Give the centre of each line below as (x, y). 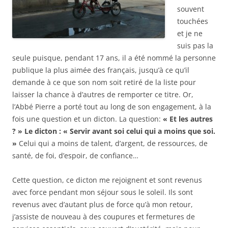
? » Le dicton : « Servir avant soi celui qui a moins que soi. (114, 131)
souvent (191, 9)
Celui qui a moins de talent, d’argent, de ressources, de (113, 144)
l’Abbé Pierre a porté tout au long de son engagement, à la (112, 107)
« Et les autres (188, 119)
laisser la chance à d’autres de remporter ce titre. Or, (103, 95)
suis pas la (195, 46)
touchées (193, 21)
